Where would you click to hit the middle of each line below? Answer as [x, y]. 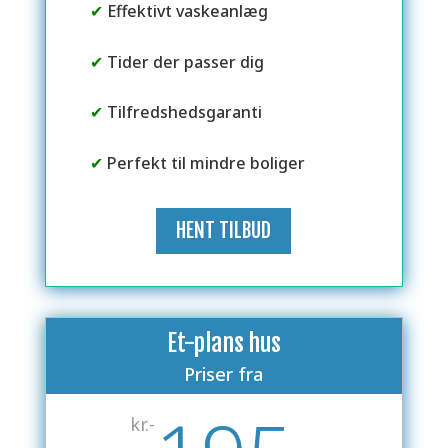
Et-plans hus [223, 342]
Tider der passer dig [183, 61]
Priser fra [224, 373]
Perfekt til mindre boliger [203, 162]
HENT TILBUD [224, 230]
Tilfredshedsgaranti [182, 112]
